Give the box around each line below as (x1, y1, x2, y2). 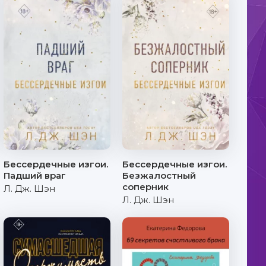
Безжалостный (122, 170, 196, 181)
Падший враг (4, 170, 66, 181)
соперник (122, 181, 169, 192)
